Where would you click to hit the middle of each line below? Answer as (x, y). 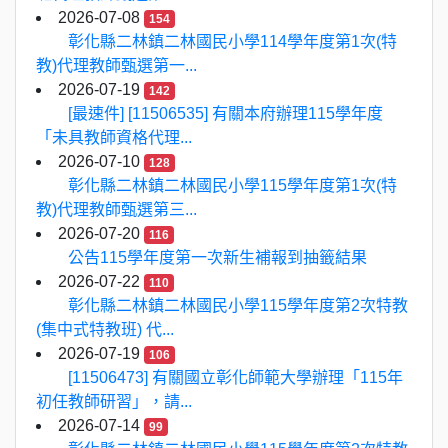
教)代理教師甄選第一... (116, 65)
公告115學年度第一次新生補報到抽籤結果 (217, 257)
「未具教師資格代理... (114, 137)
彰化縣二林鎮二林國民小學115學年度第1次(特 (232, 185)
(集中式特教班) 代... (105, 329)
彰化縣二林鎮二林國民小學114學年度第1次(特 (232, 41)
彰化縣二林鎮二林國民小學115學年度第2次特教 (238, 305)
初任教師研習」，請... (114, 401)
